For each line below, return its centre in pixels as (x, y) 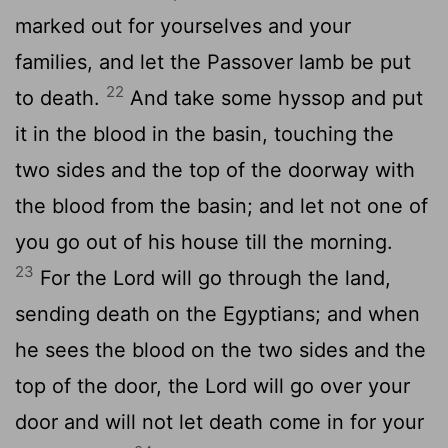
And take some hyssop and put (273, 97)
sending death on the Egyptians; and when (217, 313)
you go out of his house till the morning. (204, 241)
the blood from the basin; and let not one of (221, 205)
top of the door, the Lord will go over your (212, 385)
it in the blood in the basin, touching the (204, 133)
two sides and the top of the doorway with (215, 169)
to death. (60, 97)
